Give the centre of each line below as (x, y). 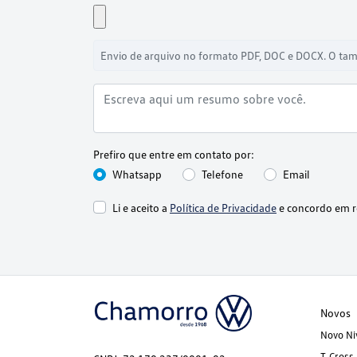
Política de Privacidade (223, 208)
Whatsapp (137, 175)
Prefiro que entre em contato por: (174, 155)
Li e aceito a (141, 208)
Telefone (222, 175)
